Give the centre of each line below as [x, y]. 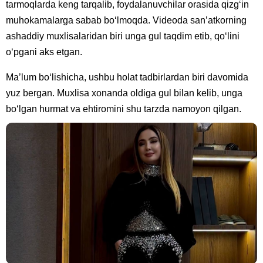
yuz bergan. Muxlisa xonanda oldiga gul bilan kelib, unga [124, 93]
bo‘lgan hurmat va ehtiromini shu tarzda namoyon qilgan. [124, 109]
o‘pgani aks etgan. [44, 52]
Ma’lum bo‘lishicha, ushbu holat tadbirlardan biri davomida [127, 77]
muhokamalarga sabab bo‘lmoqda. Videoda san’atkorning [126, 20]
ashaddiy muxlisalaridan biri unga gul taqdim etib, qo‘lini [123, 36]
